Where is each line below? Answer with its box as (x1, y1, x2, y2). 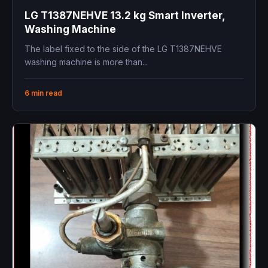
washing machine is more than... (25, 57, 148, 68)
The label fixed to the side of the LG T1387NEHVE (25, 44, 222, 54)
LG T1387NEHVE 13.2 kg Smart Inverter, (25, 10, 226, 22)
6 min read (25, 89, 62, 98)
